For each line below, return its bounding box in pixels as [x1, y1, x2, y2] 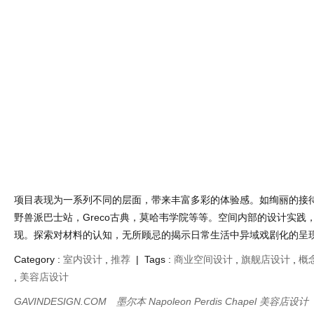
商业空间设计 [174, 254, 233, 266]
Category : [14, 254, 63, 266]
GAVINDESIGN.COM [14, 296, 109, 308]
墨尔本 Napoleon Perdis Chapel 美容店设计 [116, 296, 308, 308]
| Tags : [130, 254, 174, 266]
